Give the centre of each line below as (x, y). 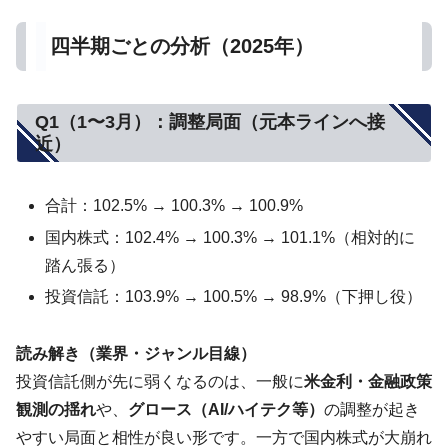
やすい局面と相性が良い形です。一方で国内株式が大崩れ (224, 437)
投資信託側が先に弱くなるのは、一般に (160, 381)
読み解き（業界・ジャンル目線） (136, 353)
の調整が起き (372, 409)
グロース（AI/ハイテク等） (226, 409)
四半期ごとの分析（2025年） (182, 45)
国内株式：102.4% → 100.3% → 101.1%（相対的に (230, 237)
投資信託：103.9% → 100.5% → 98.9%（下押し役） (234, 296)
